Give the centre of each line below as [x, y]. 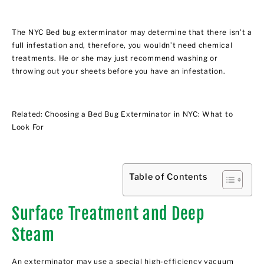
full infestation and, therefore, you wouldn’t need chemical [122, 45]
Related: [29, 114]
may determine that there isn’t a [190, 32]
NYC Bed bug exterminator [78, 32]
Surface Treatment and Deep [108, 214]
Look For [28, 127]
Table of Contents [168, 177]
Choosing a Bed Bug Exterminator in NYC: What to [139, 114]
